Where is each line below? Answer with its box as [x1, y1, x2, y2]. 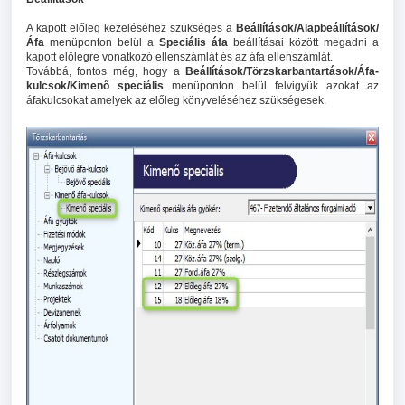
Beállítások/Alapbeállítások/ [236, 21, 379, 34]
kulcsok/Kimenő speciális [26, 79, 164, 92]
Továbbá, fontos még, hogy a [26, 64, 185, 78]
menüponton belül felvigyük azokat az [164, 79, 379, 92]
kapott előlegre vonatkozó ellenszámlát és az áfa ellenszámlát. [26, 50, 333, 63]
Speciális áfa [159, 35, 228, 49]
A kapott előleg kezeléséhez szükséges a [26, 21, 236, 34]
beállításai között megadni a [228, 35, 379, 49]
